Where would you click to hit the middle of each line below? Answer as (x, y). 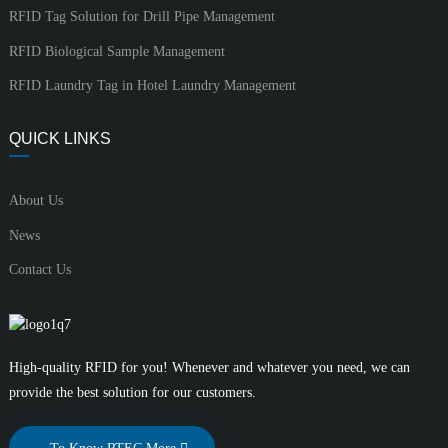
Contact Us (39, 270)
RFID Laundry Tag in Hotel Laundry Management (152, 86)
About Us (35, 201)
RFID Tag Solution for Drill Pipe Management (141, 17)
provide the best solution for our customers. (132, 392)
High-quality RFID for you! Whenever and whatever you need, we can (209, 367)
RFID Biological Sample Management (116, 51)
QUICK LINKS (59, 139)
